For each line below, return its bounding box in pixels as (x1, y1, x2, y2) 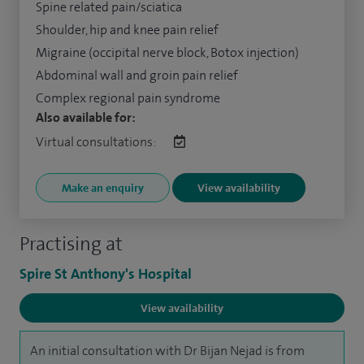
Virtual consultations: (36, 133, 158, 151)
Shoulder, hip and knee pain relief (36, 21, 219, 39)
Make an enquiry (62, 180, 144, 196)
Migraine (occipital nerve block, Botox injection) (36, 44, 299, 62)
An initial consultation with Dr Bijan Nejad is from (30, 342, 305, 360)
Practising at (19, 231, 123, 258)
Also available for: (36, 109, 136, 127)
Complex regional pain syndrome (36, 89, 220, 107)
